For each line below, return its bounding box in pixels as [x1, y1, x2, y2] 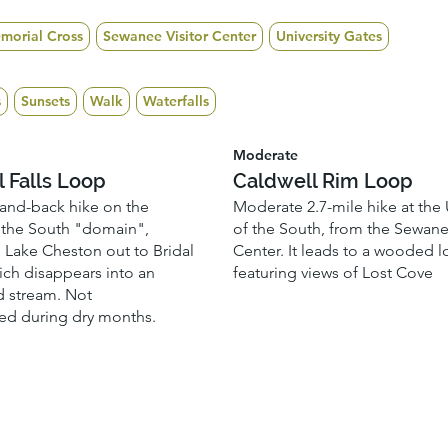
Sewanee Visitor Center [102, 27, 256, 46]
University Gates [275, 27, 382, 46]
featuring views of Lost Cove [233, 263, 434, 283]
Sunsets [20, 91, 70, 110]
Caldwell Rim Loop [233, 168, 414, 193]
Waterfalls [142, 91, 209, 110]
